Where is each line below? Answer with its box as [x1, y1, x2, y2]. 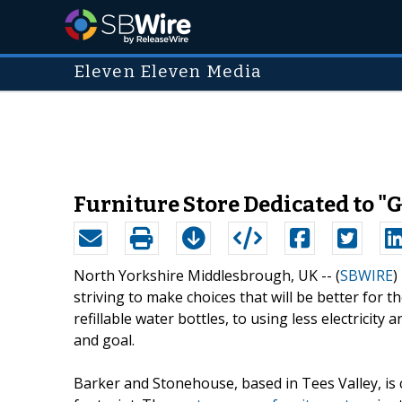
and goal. [74, 329, 135, 350]
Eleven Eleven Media [74, 62, 263, 82]
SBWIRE [340, 265, 393, 285]
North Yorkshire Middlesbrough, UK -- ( [74, 265, 340, 285]
